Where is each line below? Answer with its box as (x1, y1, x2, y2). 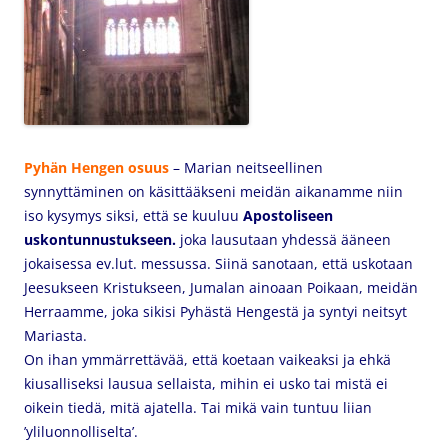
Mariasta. (24, 326, 87, 345)
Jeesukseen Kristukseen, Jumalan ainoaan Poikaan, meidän (24, 278, 418, 297)
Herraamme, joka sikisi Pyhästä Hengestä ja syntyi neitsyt (24, 302, 407, 321)
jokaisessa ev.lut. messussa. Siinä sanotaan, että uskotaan (24, 254, 413, 273)
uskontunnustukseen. (24, 230, 176, 249)
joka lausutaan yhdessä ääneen (176, 230, 391, 249)
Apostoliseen (243, 206, 333, 225)
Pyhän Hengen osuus (24, 158, 169, 177)
